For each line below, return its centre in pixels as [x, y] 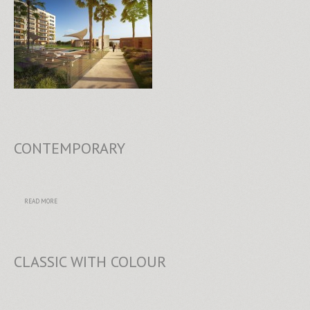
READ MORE [41, 201]
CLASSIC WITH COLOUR [90, 262]
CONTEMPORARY [70, 148]
